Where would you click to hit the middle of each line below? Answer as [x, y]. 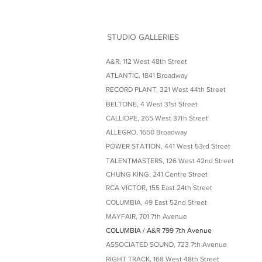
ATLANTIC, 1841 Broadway [146, 75]
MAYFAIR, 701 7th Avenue [146, 216]
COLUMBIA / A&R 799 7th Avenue [158, 230]
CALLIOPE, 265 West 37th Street [157, 118]
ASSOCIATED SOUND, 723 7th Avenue [166, 244]
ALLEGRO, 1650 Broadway [146, 132]
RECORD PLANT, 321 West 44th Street [166, 89]
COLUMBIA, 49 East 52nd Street [156, 202]
